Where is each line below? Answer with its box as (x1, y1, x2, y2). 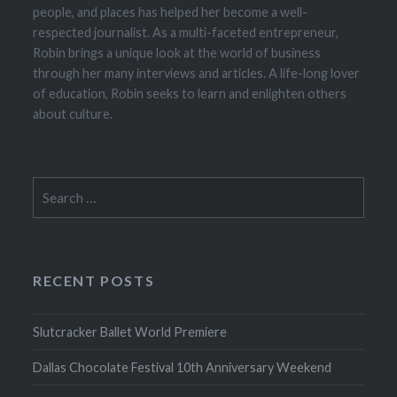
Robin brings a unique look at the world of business (33, 45, 322, 61)
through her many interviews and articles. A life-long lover (33, 66, 361, 82)
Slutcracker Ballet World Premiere (33, 324, 228, 340)
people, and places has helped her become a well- (33, 4, 308, 20)
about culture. (33, 106, 113, 122)
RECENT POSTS (33, 272, 155, 290)
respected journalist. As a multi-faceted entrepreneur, (33, 25, 339, 41)
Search (32, 179, 72, 195)
